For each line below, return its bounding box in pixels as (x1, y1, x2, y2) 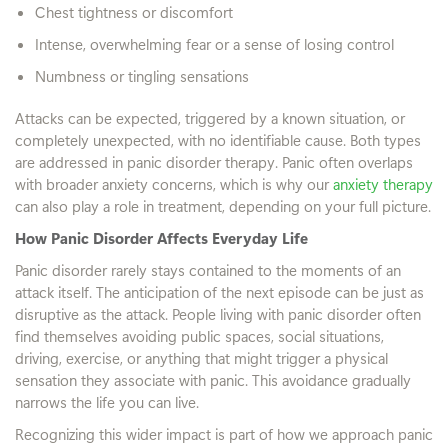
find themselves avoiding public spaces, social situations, (15, 325, 384, 346)
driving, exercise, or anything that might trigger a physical (15, 347, 388, 368)
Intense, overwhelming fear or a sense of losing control (35, 33, 394, 54)
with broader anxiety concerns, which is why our (15, 173, 329, 194)
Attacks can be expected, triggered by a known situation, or (15, 107, 405, 128)
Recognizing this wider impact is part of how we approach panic (15, 423, 433, 444)
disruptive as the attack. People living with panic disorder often (15, 303, 421, 324)
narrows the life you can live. (15, 391, 199, 412)
